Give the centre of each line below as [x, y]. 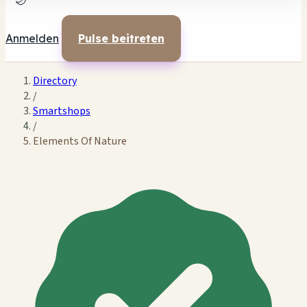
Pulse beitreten [121, 38]
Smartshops [62, 111]
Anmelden [32, 38]
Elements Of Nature [80, 141]
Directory [55, 81]
